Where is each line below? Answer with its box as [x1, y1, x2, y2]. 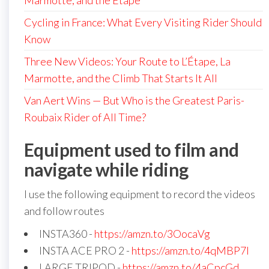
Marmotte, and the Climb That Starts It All [24, 71, 217, 85]
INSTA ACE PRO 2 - [39, 244, 131, 257]
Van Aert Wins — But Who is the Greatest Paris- [24, 94, 244, 107]
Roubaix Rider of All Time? [24, 110, 146, 124]
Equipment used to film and [24, 139, 239, 160]
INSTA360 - [39, 227, 94, 240]
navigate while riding [24, 159, 189, 180]
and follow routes [24, 204, 104, 217]
